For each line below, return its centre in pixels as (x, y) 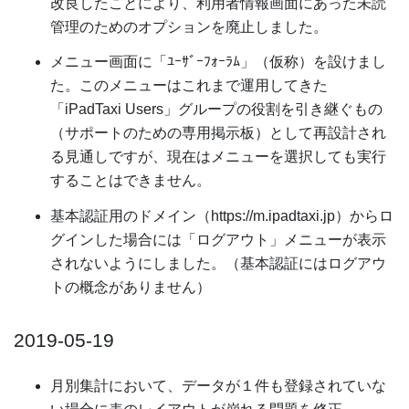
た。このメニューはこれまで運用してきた (189, 86)
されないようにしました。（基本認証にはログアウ (218, 264)
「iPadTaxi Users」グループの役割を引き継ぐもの (216, 110)
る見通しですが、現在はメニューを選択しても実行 (218, 157)
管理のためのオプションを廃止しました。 (189, 26)
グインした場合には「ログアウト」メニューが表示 (218, 240)
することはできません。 (131, 181)
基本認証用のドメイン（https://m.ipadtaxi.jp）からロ (222, 216)
